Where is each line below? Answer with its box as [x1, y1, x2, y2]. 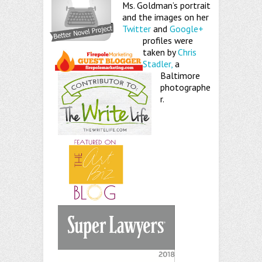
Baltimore [160, 70, 200, 82]
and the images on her [122, 11, 209, 23]
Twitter [122, 23, 151, 35]
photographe [160, 81, 211, 94]
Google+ [170, 23, 204, 35]
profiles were [143, 35, 193, 47]
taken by [143, 46, 178, 58]
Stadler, [143, 58, 173, 70]
